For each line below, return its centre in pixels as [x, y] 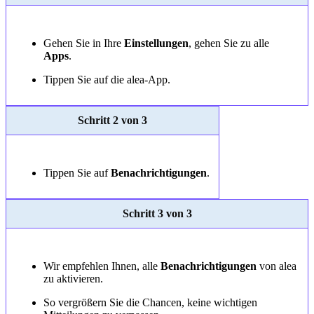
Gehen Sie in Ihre [83, 43]
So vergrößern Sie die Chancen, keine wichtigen [150, 303]
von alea [276, 266]
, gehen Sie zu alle [228, 43]
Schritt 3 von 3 [157, 214]
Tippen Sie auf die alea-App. [107, 80]
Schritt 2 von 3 [112, 121]
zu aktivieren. [73, 279]
